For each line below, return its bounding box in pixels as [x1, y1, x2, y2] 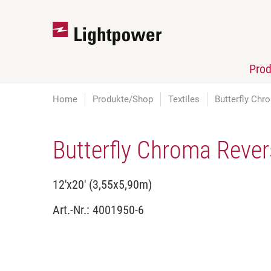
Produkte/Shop [93, 94, 153, 105]
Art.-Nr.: [53, 203, 93, 217]
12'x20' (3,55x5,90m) [53, 177, 152, 192]
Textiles [168, 94, 200, 105]
